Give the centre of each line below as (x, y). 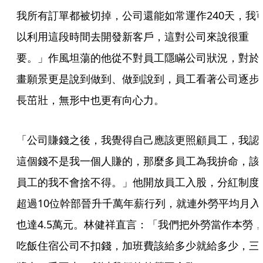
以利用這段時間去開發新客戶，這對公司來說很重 (133, 36)
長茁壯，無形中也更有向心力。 (90, 100)
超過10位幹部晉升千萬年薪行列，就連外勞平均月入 (139, 203)
